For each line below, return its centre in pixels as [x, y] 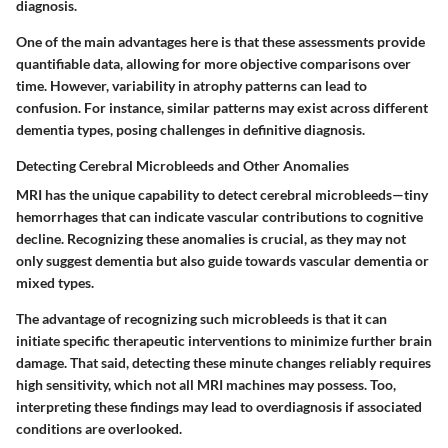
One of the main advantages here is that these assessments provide [220, 42]
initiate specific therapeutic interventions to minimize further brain [224, 341]
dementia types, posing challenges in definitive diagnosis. [190, 130]
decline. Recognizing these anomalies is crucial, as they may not [211, 239]
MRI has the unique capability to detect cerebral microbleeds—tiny [222, 195]
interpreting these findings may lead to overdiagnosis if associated [219, 407]
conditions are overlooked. [99, 429]
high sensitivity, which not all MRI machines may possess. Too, [206, 385]
